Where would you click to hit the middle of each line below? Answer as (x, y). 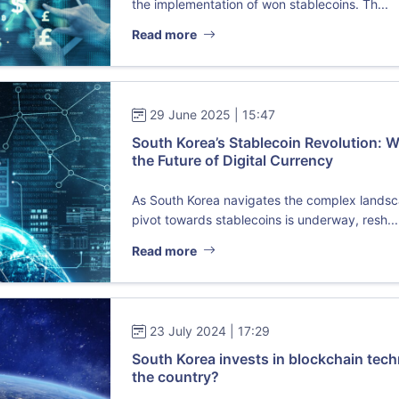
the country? (176, 376)
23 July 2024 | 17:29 (210, 330)
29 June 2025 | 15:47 (213, 115)
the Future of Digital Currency (233, 161)
